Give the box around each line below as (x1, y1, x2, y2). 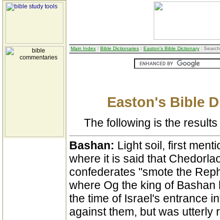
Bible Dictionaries (100, 46, 139, 51)
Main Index (71, 46, 96, 51)
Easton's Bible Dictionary (143, 46, 199, 51)
